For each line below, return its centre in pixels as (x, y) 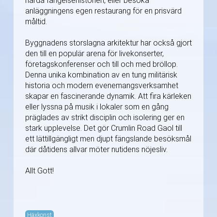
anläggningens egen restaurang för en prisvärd (103, 11)
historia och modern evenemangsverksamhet (102, 86)
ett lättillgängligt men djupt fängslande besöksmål (108, 139)
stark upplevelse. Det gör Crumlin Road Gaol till (104, 128)
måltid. (36, 22)
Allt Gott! (39, 171)
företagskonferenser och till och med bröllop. (101, 64)
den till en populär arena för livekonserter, (94, 54)
